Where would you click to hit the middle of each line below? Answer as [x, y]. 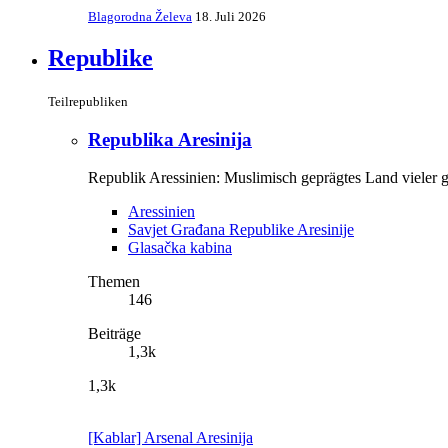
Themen [114, 282]
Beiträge [114, 334]
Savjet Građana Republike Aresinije [241, 230]
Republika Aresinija [170, 139]
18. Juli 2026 [230, 17]
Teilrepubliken [88, 101]
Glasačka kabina [180, 248]
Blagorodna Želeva [140, 17]
